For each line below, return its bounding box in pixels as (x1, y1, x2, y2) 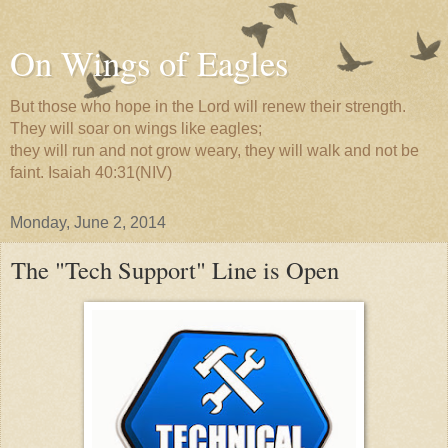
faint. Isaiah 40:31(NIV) (10, 164, 172, 181)
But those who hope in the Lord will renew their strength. (10, 98, 406, 115)
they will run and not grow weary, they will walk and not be (10, 142, 419, 159)
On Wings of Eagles (10, 40, 288, 86)
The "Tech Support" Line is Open (11, 253, 339, 286)
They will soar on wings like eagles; (10, 120, 262, 137)
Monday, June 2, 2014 (10, 214, 166, 231)
